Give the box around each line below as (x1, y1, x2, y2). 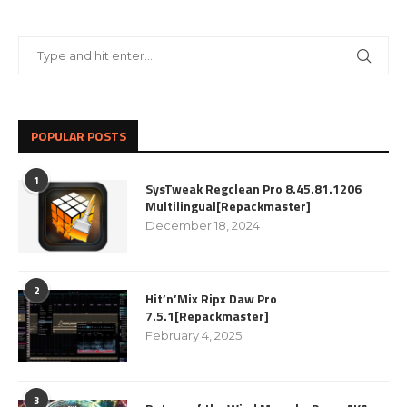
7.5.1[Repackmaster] (145, 306, 269, 325)
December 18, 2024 (145, 218, 260, 233)
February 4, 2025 (145, 328, 242, 342)
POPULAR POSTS (31, 126, 126, 145)
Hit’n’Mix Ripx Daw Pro (145, 289, 277, 308)
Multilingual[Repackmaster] (145, 196, 311, 215)
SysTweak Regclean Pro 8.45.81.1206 (145, 179, 362, 198)
